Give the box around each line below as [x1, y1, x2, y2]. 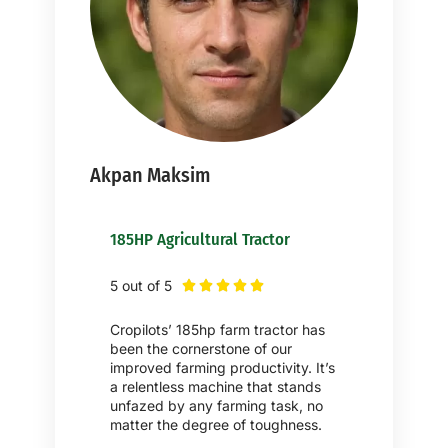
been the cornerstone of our [110, 339, 292, 357]
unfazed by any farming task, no [110, 396, 323, 414]
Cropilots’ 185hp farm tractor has [110, 320, 325, 338]
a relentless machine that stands [110, 377, 321, 395]
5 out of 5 [110, 276, 172, 294]
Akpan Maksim [90, 162, 210, 187]
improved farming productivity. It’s [110, 358, 335, 376]
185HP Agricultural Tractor [110, 228, 290, 249]
